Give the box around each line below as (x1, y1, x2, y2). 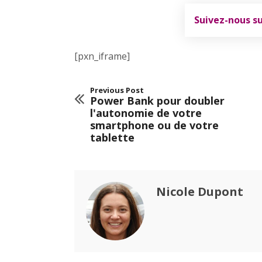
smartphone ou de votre (90, 118, 219, 132)
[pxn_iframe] (74, 49, 130, 63)
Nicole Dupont (156, 183, 243, 199)
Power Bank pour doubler (90, 93, 225, 108)
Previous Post (90, 84, 144, 95)
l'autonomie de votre (90, 105, 202, 120)
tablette (90, 130, 135, 144)
